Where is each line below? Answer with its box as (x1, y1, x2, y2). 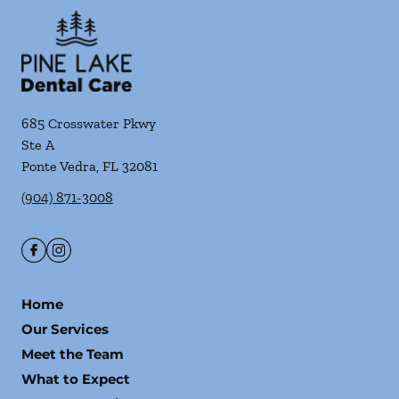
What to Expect (21, 370, 130, 387)
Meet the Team (21, 346, 124, 362)
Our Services (21, 321, 109, 338)
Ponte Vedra (21, 158, 96, 175)
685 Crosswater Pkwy (21, 115, 156, 132)
